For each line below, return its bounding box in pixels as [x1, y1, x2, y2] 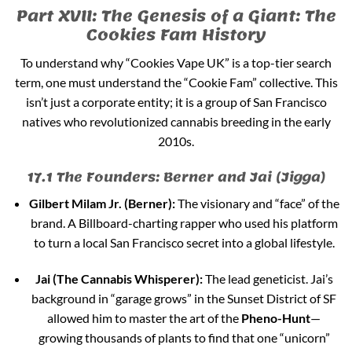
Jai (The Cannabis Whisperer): [35, 270, 203, 286]
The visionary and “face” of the [174, 195, 339, 211]
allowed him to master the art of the [47, 310, 242, 325]
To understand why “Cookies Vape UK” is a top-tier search [20, 54, 332, 70]
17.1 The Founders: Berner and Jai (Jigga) [26, 163, 326, 189]
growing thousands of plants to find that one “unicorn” [38, 329, 330, 345]
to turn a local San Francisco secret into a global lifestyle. [33, 234, 335, 250]
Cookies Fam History [86, 20, 266, 51]
